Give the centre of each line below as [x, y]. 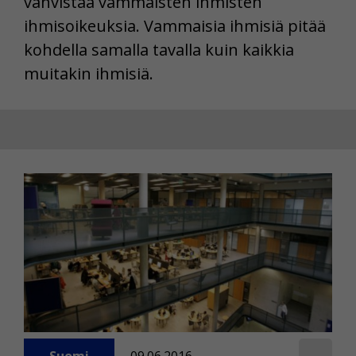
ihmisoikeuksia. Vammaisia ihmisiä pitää [175, 26]
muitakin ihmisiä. [89, 74]
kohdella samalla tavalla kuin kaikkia [159, 50]
